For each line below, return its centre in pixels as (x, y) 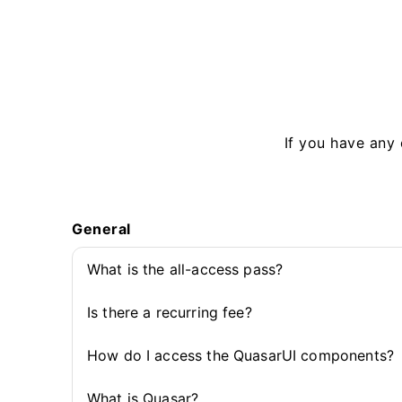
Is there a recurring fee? (170, 312)
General (101, 229)
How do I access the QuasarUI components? (240, 355)
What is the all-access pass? (185, 269)
